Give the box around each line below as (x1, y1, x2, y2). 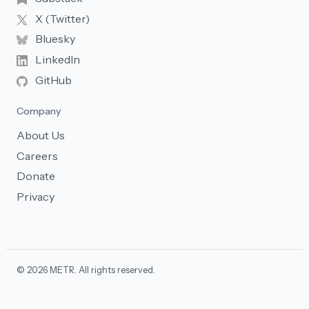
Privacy (17, 190, 54, 203)
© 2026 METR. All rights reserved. (17, 265, 155, 275)
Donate (17, 169, 55, 183)
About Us (17, 128, 65, 143)
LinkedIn (33, 52, 80, 67)
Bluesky (33, 32, 75, 46)
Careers (17, 148, 58, 163)
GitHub (33, 72, 72, 87)
